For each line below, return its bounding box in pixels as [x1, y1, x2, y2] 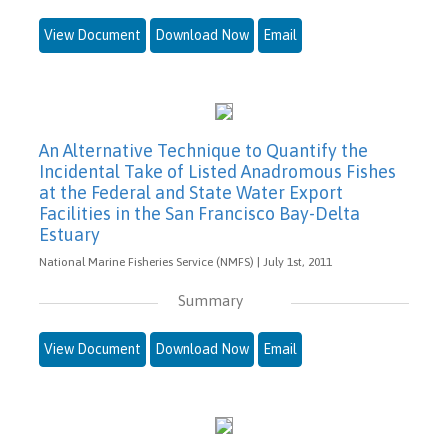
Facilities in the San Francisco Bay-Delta [39, 202, 360, 224]
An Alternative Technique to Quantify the [39, 139, 368, 161]
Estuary [39, 223, 100, 245]
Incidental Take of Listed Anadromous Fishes [39, 160, 396, 182]
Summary [177, 291, 243, 309]
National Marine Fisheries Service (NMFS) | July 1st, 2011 [39, 254, 332, 269]
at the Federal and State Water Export [39, 181, 343, 203]
